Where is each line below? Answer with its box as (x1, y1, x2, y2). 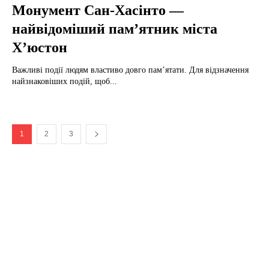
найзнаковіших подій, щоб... (12, 76, 117, 86)
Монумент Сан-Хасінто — (12, 2, 184, 18)
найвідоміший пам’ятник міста (12, 20, 217, 37)
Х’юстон (12, 39, 67, 55)
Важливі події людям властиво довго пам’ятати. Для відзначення (12, 65, 249, 74)
